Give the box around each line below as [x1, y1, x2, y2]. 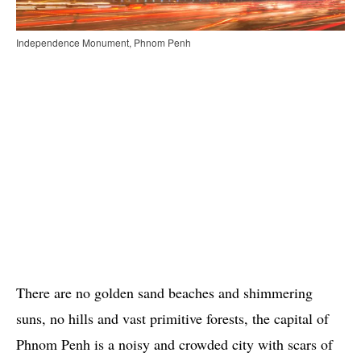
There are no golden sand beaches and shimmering [16, 283, 313, 303]
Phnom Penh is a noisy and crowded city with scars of [16, 334, 333, 355]
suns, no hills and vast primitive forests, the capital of [16, 309, 329, 329]
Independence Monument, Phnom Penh [16, 35, 191, 50]
